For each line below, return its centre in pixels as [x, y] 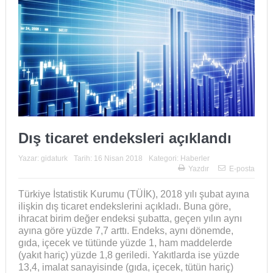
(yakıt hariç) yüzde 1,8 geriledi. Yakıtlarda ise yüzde [129, 255]
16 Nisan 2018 [118, 158]
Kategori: [164, 158]
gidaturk [54, 158]
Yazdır [199, 169]
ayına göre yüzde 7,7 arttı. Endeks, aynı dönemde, [126, 231]
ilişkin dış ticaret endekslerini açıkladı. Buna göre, [124, 206]
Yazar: [29, 158]
